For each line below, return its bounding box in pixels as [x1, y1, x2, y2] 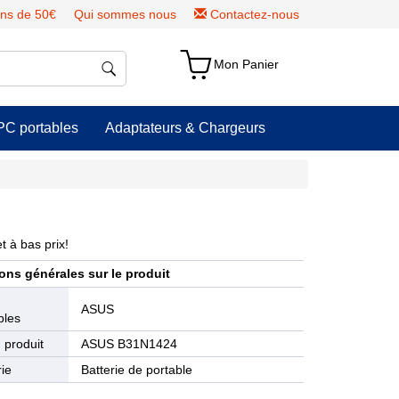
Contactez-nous [210, 7, 299, 21]
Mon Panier [214, 57, 280, 71]
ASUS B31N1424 [81, 337, 178, 351]
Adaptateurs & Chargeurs [105, 120, 265, 135]
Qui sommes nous [74, 7, 176, 21]
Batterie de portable [81, 362, 193, 377]
